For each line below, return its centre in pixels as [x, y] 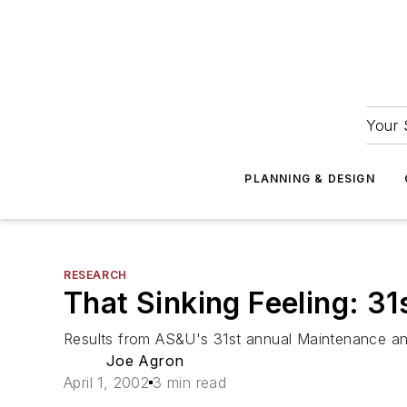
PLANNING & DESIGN [310, 179]
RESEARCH [95, 275]
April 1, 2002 [107, 382]
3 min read [190, 382]
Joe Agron [145, 361]
